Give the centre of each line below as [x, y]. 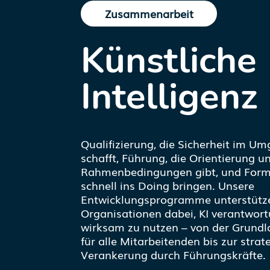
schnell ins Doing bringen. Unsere [168, 185]
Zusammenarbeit [149, 14]
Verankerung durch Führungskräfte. [174, 254]
